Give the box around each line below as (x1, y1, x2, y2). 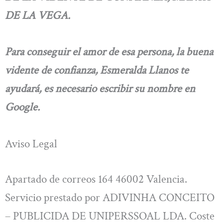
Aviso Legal (5, 136, 57, 151)
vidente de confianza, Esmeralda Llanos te (5, 63, 189, 78)
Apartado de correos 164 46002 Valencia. (5, 171, 187, 187)
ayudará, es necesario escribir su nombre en (5, 81, 195, 97)
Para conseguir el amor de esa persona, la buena (5, 44, 213, 60)
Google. (5, 100, 40, 115)
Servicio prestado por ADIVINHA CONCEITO (5, 190, 215, 205)
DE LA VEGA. (5, 7, 70, 23)
